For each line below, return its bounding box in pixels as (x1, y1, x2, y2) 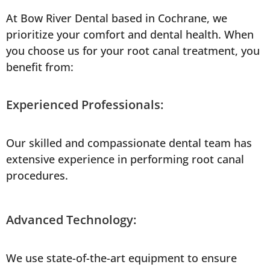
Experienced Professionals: (6, 96, 163, 113)
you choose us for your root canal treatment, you (6, 43, 260, 58)
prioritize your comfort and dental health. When (6, 27, 254, 42)
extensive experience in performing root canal (6, 152, 244, 167)
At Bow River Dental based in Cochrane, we (6, 11, 227, 26)
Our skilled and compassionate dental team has (6, 136, 252, 151)
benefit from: (6, 60, 74, 75)
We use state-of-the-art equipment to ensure (6, 251, 237, 266)
